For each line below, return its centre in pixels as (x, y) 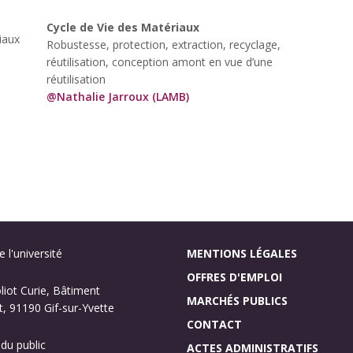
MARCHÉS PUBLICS (237, 300)
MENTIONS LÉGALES (242, 253)
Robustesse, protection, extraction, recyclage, (163, 44)
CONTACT (214, 324)
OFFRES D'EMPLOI (234, 277)
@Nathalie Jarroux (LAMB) (118, 96)
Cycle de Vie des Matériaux (123, 27)
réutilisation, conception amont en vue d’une (160, 61)
